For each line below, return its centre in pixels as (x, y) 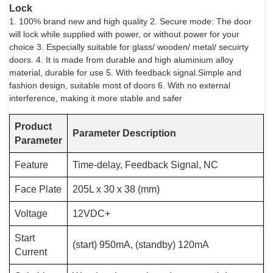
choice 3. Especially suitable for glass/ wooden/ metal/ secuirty (129, 47)
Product (33, 126)
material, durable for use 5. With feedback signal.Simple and (125, 73)
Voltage (31, 214)
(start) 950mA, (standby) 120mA (141, 245)
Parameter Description (124, 133)
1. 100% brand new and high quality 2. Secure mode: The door (130, 21)
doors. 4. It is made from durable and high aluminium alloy (121, 60)
